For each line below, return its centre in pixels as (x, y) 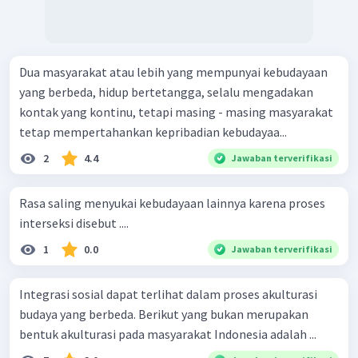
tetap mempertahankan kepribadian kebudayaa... (153, 131)
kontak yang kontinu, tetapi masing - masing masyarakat (176, 111)
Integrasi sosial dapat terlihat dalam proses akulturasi (168, 294)
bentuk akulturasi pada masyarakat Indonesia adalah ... (168, 334)
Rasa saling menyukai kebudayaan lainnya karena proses (172, 203)
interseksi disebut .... (74, 223)
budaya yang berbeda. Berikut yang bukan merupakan (164, 314)
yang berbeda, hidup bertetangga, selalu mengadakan (166, 91)
